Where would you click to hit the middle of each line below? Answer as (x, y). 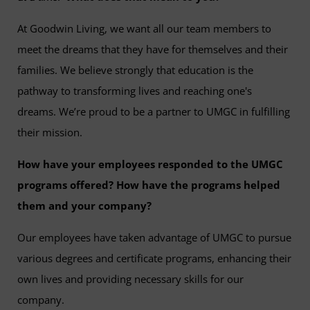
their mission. (50, 132)
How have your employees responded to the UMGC (150, 164)
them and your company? (84, 205)
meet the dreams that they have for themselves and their (153, 49)
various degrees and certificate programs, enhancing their (154, 258)
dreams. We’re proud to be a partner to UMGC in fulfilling (154, 111)
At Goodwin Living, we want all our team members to (144, 28)
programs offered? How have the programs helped (149, 184)
